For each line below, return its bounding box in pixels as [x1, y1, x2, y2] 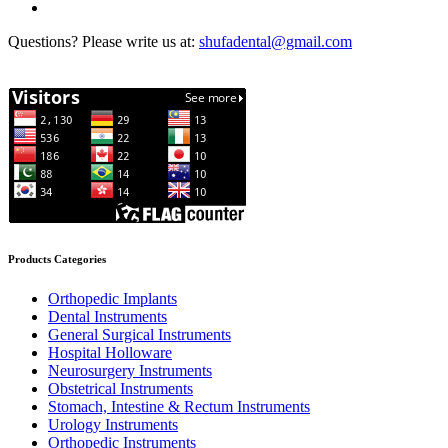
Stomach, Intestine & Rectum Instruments [48, 398, 310, 416]
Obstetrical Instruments [48, 380, 193, 398]
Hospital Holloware [48, 344, 172, 362]
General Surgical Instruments [48, 326, 231, 344]
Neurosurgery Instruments [48, 362, 212, 380]
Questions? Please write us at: [8, 33, 199, 51]
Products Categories [8, 253, 106, 266]
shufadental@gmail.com [199, 33, 352, 51]
